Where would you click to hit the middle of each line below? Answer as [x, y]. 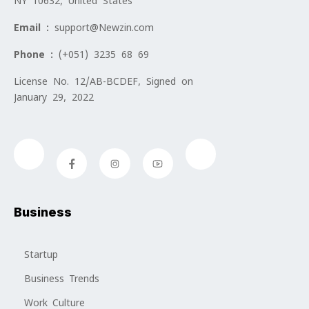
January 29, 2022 [54, 98]
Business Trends [62, 279]
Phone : [36, 55]
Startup [41, 255]
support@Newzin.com [104, 28]
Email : [34, 28]
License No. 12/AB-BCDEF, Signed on [103, 82]
